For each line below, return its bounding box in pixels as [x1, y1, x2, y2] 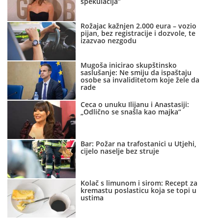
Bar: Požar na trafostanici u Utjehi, [81, 139, 197, 149]
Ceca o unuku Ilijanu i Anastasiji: [81, 100, 190, 110]
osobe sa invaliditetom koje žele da [81, 75, 200, 85]
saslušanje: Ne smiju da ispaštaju [81, 68, 192, 78]
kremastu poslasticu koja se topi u [81, 186, 197, 195]
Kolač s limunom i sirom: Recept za [81, 178, 198, 188]
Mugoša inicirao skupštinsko [81, 60, 177, 70]
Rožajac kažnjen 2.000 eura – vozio [81, 21, 197, 31]
